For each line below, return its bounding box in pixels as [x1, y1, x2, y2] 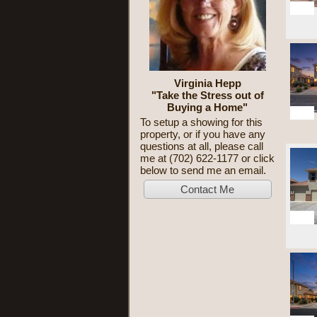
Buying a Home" [167, 100, 248, 113]
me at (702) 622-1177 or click [140, 151, 275, 164]
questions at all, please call [140, 139, 263, 152]
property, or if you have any [140, 127, 265, 140]
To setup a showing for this [140, 115, 263, 128]
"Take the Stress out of [151, 88, 264, 101]
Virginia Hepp [173, 76, 241, 89]
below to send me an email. [140, 163, 266, 176]
